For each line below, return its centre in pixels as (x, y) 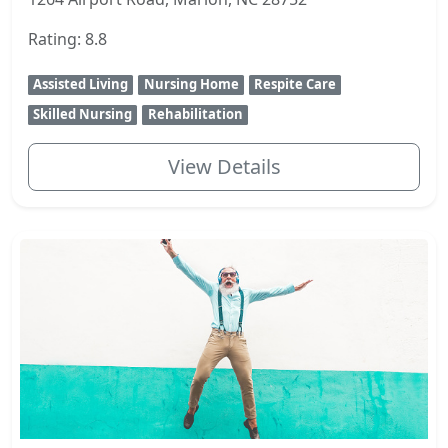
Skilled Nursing (83, 114)
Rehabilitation (195, 114)
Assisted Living (81, 84)
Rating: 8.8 (67, 39)
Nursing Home (191, 84)
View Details (224, 167)
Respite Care (294, 84)
